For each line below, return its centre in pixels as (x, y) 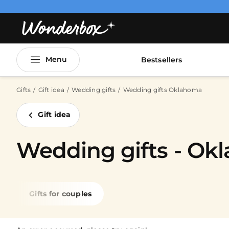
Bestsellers (162, 60)
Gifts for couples (61, 194)
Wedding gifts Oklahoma (162, 90)
